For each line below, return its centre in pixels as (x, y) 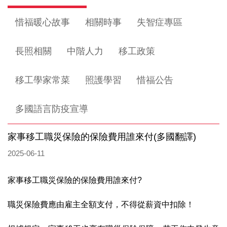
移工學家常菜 (43, 80)
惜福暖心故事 (43, 22)
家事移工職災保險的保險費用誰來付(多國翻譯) (102, 137)
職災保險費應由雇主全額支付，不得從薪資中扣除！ (101, 204)
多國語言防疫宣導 (52, 109)
